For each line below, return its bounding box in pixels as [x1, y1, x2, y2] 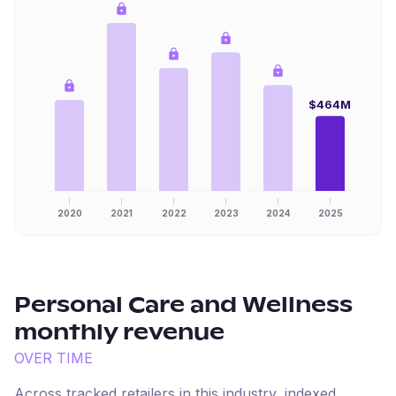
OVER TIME [14, 349, 93, 367]
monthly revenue [14, 323, 225, 344]
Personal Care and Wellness [14, 295, 353, 316]
